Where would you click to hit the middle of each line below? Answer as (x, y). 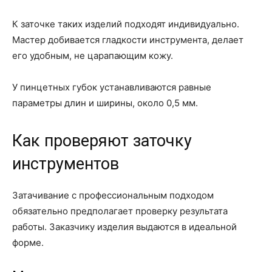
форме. (28, 242)
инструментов (66, 164)
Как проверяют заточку (102, 141)
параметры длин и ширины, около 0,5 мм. (105, 103)
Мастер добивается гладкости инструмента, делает (128, 39)
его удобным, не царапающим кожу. (93, 55)
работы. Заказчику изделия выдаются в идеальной (124, 226)
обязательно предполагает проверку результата (120, 211)
